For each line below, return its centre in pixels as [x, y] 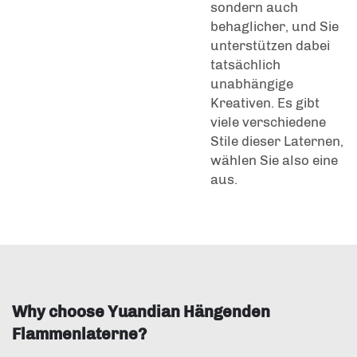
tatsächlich [245, 65]
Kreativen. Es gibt [265, 103]
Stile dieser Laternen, [277, 141]
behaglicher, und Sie [275, 27]
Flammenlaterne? [79, 334]
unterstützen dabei [270, 46]
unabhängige [252, 84]
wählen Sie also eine [274, 161]
